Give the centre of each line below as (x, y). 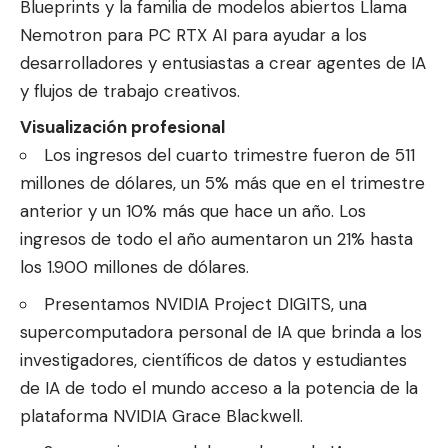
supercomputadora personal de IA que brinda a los (221, 331)
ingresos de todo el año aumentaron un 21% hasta (216, 239)
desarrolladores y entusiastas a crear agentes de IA (223, 62)
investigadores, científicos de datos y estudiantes (213, 359)
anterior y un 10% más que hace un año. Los (193, 211)
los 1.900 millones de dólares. (134, 267)
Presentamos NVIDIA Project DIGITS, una (205, 303)
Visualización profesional (122, 127)
